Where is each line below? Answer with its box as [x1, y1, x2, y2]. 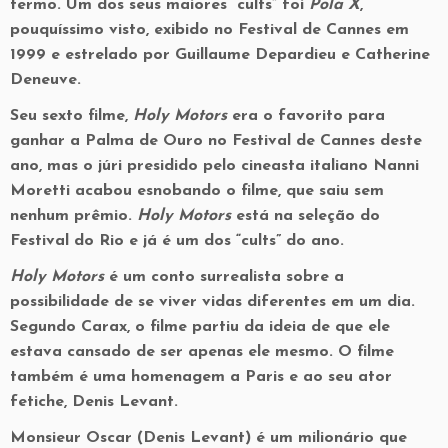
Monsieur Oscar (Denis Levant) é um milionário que [10, 430, 407, 446]
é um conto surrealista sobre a [104, 269, 344, 285]
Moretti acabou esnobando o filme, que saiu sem [10, 183, 384, 199]
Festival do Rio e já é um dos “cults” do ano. [10, 233, 344, 249]
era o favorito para [227, 108, 385, 124]
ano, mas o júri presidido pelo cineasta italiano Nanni [10, 158, 419, 174]
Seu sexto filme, [10, 108, 133, 124]
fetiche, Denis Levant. [10, 394, 178, 410]
